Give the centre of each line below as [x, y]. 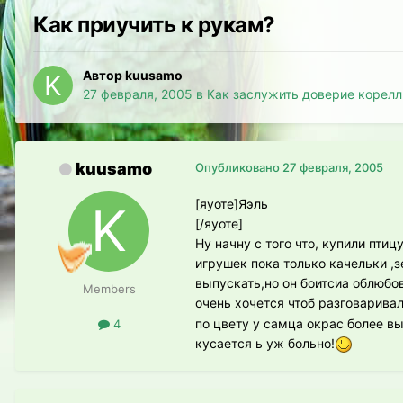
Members [109, 289]
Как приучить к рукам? [154, 25]
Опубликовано [239, 168]
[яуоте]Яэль [232, 204]
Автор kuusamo [133, 76]
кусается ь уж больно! [265, 343]
